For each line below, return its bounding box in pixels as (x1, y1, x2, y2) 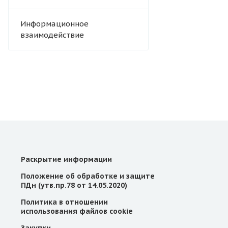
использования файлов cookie (21, 207, 133, 216)
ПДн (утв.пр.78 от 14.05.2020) (21, 181, 127, 190)
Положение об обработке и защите (21, 172, 155, 181)
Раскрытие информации (21, 155, 112, 164)
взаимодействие (20, 30, 84, 40)
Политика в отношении (21, 197, 108, 207)
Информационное (20, 19, 89, 29)
